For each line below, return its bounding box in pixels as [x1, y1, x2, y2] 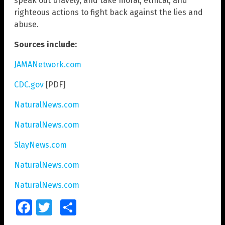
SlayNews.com [14, 140, 67, 150]
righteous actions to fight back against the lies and [14, 7, 203, 17]
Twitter [52, 203, 70, 211]
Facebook [32, 203, 59, 211]
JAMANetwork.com [14, 59, 81, 69]
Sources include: [14, 39, 77, 49]
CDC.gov [14, 79, 44, 89]
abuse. [14, 19, 39, 29]
